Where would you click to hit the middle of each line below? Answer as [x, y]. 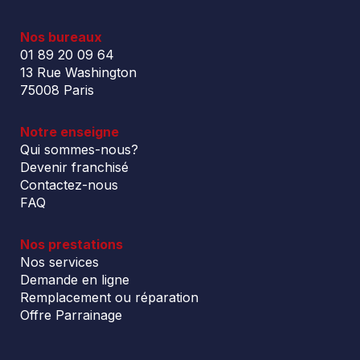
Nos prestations [72, 244]
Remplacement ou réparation [109, 297]
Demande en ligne [75, 279]
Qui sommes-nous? [79, 149]
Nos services [59, 262]
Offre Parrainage [71, 315]
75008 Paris [57, 90]
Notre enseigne [70, 131]
